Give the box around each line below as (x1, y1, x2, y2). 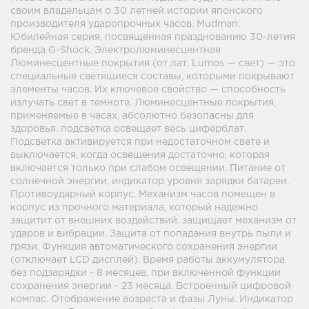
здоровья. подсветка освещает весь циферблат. (10, 125, 246, 133)
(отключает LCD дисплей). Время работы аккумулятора (10, 256, 285, 264)
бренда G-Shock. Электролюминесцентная (10, 46, 221, 54)
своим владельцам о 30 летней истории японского (10, 7, 263, 15)
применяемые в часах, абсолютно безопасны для (10, 112, 254, 120)
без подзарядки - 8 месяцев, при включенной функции (10, 269, 281, 277)
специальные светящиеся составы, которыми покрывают (10, 72, 295, 81)
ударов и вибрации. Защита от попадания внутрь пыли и (10, 230, 291, 238)
